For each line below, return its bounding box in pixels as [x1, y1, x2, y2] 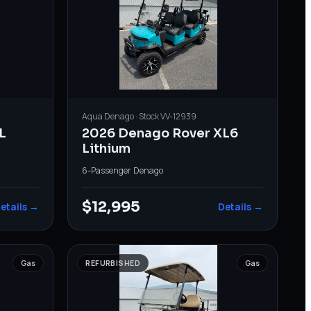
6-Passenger [82, 164, 132, 176]
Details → [217, 200, 263, 213]
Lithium [82, 140, 131, 156]
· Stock [134, 110, 161, 122]
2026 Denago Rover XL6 [82, 125, 239, 141]
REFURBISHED [85, 258, 140, 268]
